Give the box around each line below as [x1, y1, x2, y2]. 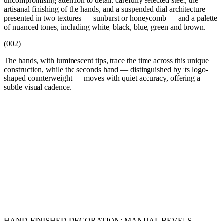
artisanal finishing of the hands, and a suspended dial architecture [4, 4, 205, 13]
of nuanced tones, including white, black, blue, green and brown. [4, 22, 206, 31]
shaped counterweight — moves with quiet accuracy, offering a [4, 74, 200, 82]
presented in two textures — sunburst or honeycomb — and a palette [4, 13, 217, 22]
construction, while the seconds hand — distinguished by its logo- [4, 65, 208, 74]
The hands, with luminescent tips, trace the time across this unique [4, 56, 209, 65]
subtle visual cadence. [4, 82, 72, 91]
